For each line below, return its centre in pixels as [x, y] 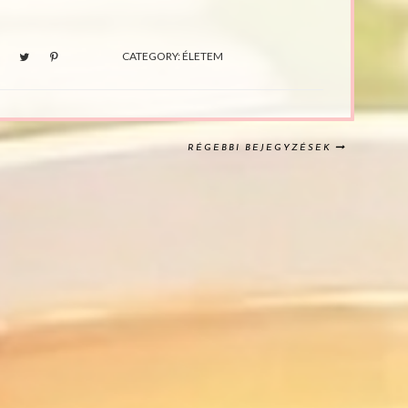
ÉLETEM [203, 56]
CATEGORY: [152, 56]
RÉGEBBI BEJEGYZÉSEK [260, 148]
